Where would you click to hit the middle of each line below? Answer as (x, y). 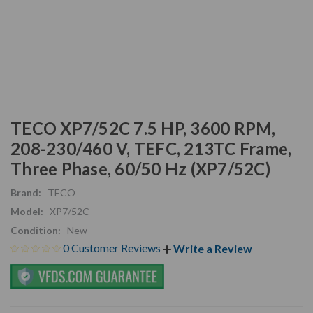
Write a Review (213, 249)
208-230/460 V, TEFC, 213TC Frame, (151, 148)
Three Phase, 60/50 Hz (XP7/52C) (140, 168)
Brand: (26, 192)
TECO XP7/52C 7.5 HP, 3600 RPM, (143, 128)
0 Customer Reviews (113, 247)
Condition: (36, 230)
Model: (27, 211)
